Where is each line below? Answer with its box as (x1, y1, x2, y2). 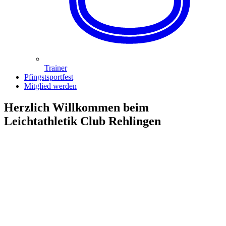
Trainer (44, 64, 67, 73)
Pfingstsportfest (24, 73, 73, 82)
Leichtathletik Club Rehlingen (4, 115, 161, 128)
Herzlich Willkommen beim (4, 101, 149, 115)
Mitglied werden (24, 82, 77, 91)
